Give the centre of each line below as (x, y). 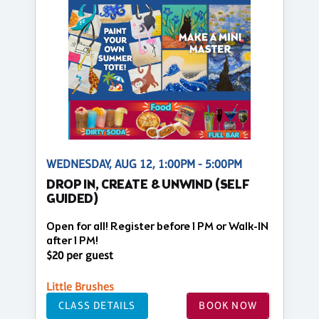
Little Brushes (80, 286)
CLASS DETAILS (97, 305)
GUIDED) (73, 199)
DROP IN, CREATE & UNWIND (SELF (148, 185)
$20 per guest (80, 255)
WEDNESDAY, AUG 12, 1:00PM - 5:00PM (144, 164)
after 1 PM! (72, 241)
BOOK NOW (228, 305)
